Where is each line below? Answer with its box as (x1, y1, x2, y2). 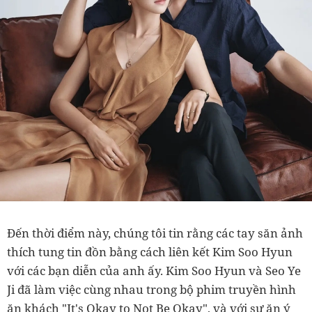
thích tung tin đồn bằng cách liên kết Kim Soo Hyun (7, 243, 292, 260)
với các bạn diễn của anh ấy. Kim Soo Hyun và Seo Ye (7, 262, 301, 279)
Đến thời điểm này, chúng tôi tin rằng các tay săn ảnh (7, 224, 303, 241)
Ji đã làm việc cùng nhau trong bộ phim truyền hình (7, 281, 296, 297)
